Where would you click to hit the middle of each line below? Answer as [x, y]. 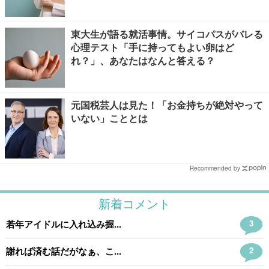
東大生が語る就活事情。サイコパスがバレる [167, 34]
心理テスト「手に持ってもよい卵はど [153, 47]
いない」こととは [109, 118]
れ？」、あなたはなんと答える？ [143, 60]
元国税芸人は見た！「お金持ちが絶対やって [167, 105]
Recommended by [215, 168]
